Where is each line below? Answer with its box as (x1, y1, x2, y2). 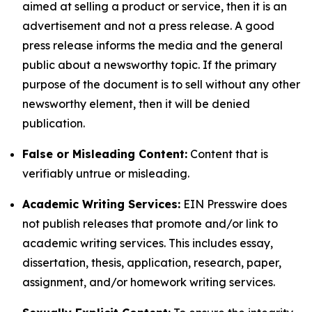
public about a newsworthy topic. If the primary (22, 58, 276, 72)
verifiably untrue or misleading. (22, 166, 189, 180)
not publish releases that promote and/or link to (22, 217, 278, 231)
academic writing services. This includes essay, (22, 236, 273, 250)
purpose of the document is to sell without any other (22, 77, 300, 91)
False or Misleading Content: (22, 147, 187, 161)
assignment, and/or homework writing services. (22, 275, 275, 289)
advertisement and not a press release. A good (22, 19, 274, 33)
